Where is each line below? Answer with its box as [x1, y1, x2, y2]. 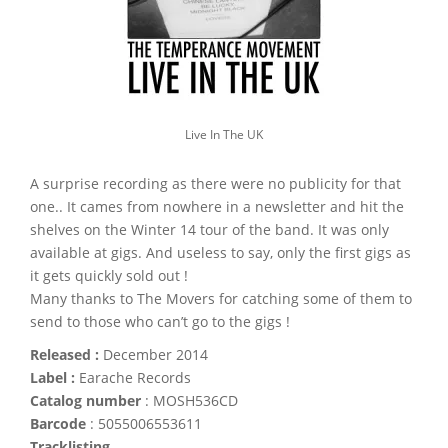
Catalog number [30, 390, 141, 410]
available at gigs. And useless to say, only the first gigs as [30, 242, 411, 262]
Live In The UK [185, 125, 263, 143]
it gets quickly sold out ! [30, 265, 188, 285]
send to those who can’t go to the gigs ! [30, 311, 290, 331]
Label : [30, 367, 75, 387]
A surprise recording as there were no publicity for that [30, 173, 401, 193]
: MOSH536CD [141, 390, 238, 410]
